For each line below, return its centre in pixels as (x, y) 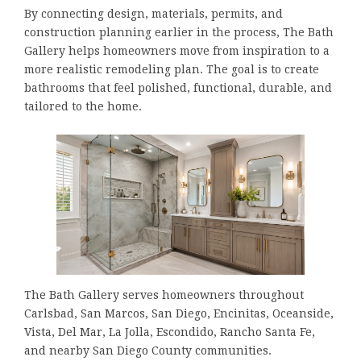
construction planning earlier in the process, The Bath (179, 33)
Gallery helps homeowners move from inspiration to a (177, 51)
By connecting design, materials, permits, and (154, 14)
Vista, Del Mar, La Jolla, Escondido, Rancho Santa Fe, (170, 332)
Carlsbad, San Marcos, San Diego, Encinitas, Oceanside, (179, 313)
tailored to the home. (83, 107)
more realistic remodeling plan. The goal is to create (172, 70)
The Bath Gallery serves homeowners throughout (164, 295)
